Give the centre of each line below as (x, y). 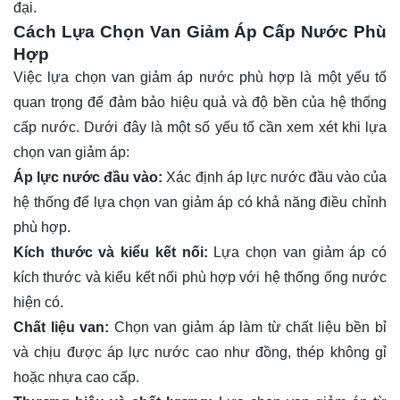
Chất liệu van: (62, 327)
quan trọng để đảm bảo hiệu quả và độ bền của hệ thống (200, 102)
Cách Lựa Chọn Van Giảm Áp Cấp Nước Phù (200, 31)
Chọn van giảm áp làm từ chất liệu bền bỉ (248, 327)
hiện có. (38, 302)
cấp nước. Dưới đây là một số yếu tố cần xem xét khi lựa (200, 127)
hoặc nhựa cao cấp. (76, 377)
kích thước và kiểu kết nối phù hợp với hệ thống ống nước (200, 277)
